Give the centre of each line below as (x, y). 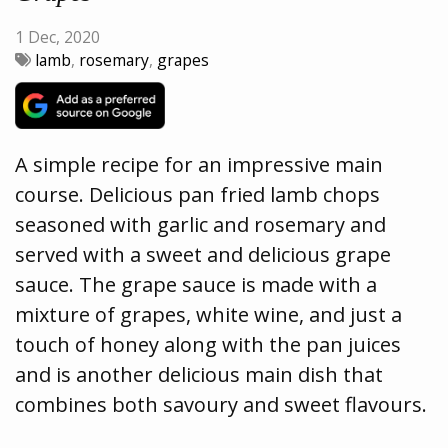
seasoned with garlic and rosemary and (200, 224)
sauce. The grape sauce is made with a (196, 284)
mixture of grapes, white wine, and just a (208, 314)
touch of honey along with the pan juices (208, 344)
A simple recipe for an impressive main (199, 164)
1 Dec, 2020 (57, 37)
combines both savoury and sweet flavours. (221, 404)
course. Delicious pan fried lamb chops (197, 194)
